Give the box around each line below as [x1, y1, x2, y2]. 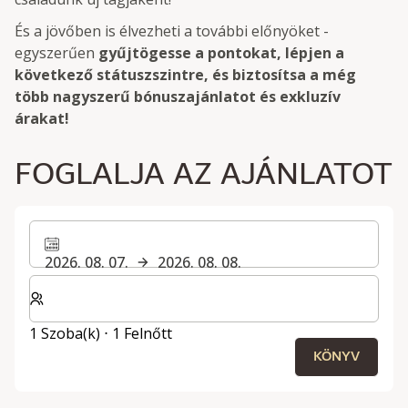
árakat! [15, 108, 69, 129]
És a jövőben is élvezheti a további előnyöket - [15, 21, 329, 42]
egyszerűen [15, 43, 98, 64]
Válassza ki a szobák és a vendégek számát [28, 275, 321, 296]
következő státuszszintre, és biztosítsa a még [15, 65, 356, 86]
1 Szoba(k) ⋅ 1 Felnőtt [29, 323, 172, 344]
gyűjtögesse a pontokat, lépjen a [98, 43, 344, 64]
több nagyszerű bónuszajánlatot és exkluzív [15, 87, 341, 107]
